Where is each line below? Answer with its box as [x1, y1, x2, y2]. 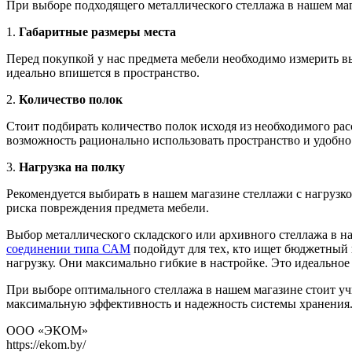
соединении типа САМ [6, 241, 130, 255]
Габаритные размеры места [19, 24, 176, 38]
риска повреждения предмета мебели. [6, 200, 209, 214]
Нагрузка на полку [19, 159, 125, 174]
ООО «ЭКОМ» [6, 323, 88, 337]
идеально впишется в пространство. [6, 65, 200, 79]
